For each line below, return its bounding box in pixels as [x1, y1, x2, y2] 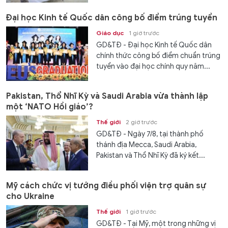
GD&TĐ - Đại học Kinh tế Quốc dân [96, 40, 212, 49]
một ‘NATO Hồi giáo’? [6, 102, 93, 112]
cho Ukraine [6, 191, 54, 202]
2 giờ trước [126, 118, 158, 126]
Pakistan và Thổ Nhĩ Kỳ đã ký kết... [96, 151, 206, 160]
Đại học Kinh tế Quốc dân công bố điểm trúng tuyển [6, 12, 217, 23]
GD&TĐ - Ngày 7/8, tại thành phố [96, 130, 204, 139]
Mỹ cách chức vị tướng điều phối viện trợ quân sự [6, 180, 206, 191]
